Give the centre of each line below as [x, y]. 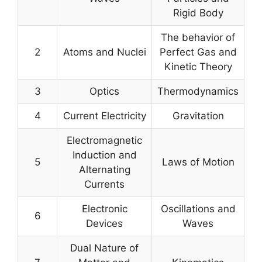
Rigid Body [198, 13]
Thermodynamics [198, 92]
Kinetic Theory [198, 67]
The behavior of [198, 38]
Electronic [104, 209]
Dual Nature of [104, 248]
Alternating [104, 170]
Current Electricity [104, 116]
